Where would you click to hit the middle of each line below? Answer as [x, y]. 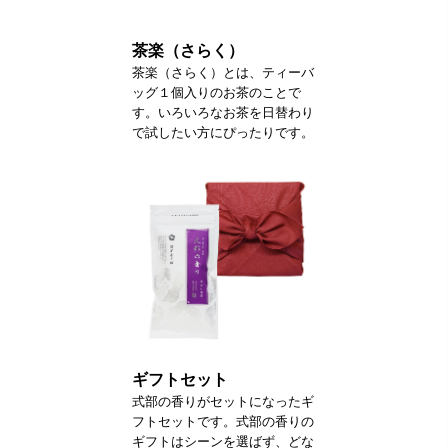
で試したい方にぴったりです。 [223, 132]
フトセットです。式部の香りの [223, 421]
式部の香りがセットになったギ [223, 401]
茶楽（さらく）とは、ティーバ [223, 72]
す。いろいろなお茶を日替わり [223, 112]
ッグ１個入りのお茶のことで [216, 92]
